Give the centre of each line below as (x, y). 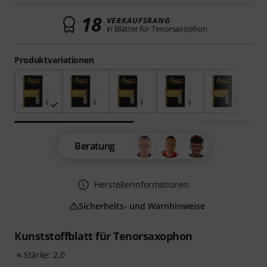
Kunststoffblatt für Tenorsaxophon (103, 236)
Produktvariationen (55, 60)
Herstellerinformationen (142, 185)
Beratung (95, 146)
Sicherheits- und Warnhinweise (142, 206)
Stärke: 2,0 (44, 255)
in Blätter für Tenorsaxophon (157, 29)
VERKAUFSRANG (138, 20)
